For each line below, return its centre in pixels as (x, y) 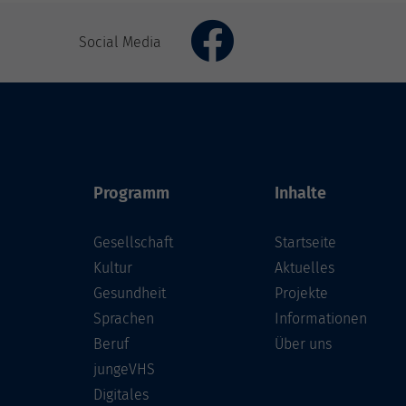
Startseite (305, 243)
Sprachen (124, 319)
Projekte (301, 294)
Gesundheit (130, 294)
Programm (131, 193)
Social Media (120, 43)
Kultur (113, 268)
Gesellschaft (133, 243)
